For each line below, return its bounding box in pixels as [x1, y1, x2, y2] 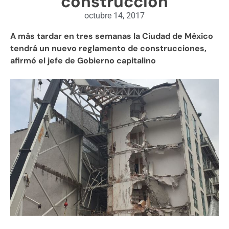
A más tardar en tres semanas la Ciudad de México [10, 30, 213, 41]
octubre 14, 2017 [84, 10, 145, 20]
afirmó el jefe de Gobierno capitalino [10, 55, 156, 66]
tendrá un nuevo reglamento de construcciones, [10, 42, 207, 54]
